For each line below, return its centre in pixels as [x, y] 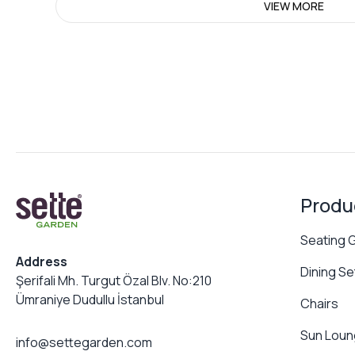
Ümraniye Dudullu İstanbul [90, 300]
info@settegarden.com [84, 342]
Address [42, 261]
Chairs [319, 303]
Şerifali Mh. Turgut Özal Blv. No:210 [114, 281]
